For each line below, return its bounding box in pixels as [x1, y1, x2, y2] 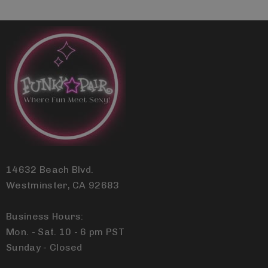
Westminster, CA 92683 [6, 179, 120, 191]
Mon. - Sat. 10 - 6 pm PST [6, 226, 124, 237]
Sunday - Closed [6, 242, 83, 253]
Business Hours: [6, 211, 84, 222]
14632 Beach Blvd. [6, 164, 94, 175]
